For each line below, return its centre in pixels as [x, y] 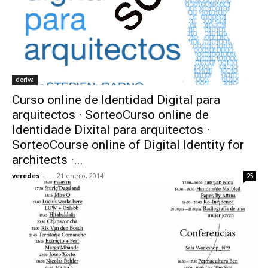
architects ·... [48, 159]
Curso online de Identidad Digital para [116, 100]
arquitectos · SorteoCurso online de [110, 115]
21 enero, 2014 [80, 175]
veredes [26, 175]
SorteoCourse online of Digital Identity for [128, 144]
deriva [25, 79]
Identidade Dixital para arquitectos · [111, 130]
